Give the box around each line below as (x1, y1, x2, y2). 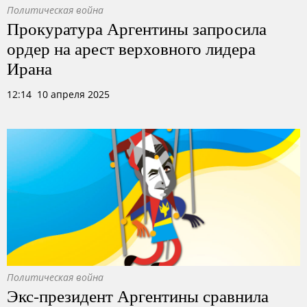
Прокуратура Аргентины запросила (7, 16, 267, 40)
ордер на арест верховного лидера (7, 36, 256, 60)
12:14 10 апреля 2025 (7, 88, 110, 101)
